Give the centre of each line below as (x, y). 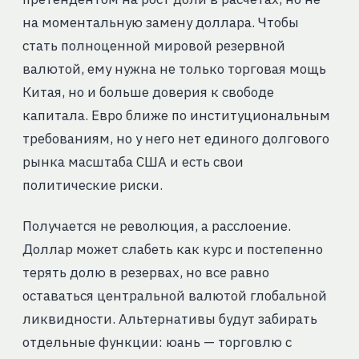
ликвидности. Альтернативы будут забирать (169, 319)
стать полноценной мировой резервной (153, 46)
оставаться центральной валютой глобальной (174, 296)
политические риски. (92, 186)
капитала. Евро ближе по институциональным (176, 116)
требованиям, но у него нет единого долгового (175, 139)
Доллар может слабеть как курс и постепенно (172, 250)
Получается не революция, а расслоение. (156, 226)
